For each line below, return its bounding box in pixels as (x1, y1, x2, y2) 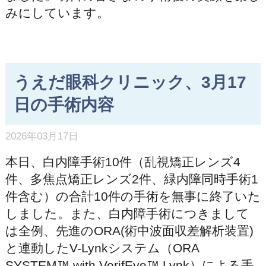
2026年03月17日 (5, 131, 78, 142)
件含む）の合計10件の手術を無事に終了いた (5, 189, 261, 203)
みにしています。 (5, 5, 109, 20)
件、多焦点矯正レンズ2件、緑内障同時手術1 (5, 172, 258, 186)
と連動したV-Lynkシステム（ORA (5, 240, 199, 255)
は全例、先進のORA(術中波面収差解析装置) (5, 223, 254, 237)
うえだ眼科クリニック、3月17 (13, 72, 246, 91)
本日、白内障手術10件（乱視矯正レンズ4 (5, 154, 240, 169)
